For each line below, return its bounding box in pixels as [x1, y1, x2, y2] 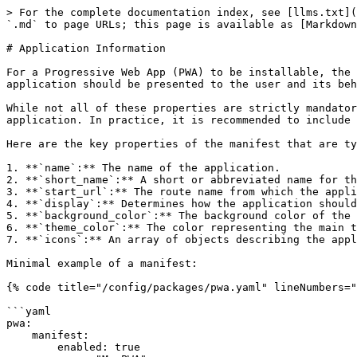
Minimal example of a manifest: [6, 257, 198, 269]
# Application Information [6, 42, 166, 54]
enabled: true [6, 341, 57, 353]
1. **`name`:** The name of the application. [6, 162, 280, 174]
